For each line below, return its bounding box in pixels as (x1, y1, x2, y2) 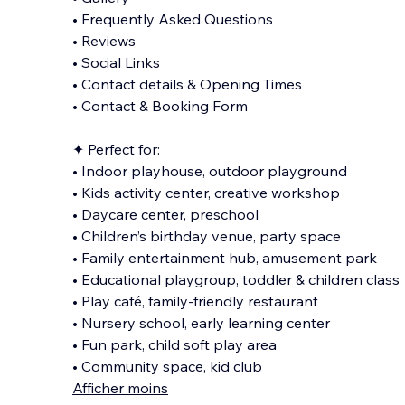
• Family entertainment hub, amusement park (72, 249, 377, 267)
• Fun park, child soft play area (72, 335, 277, 353)
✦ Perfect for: (72, 140, 160, 158)
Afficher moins (72, 379, 168, 397)
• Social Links (72, 53, 160, 71)
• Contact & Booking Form (72, 97, 248, 115)
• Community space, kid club (72, 357, 262, 375)
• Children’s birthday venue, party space (72, 227, 341, 245)
